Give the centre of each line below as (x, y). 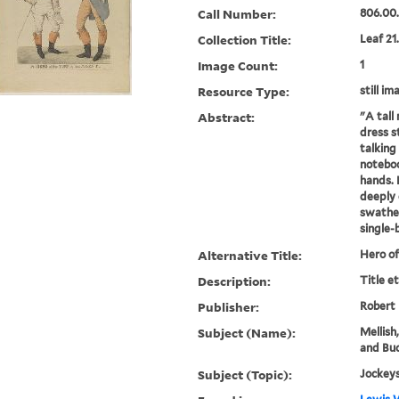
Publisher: (229, 307)
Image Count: (238, 66)
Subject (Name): (247, 333)
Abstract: (227, 118)
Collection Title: (245, 40)
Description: (235, 281)
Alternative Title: (250, 256)
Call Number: (237, 14)
